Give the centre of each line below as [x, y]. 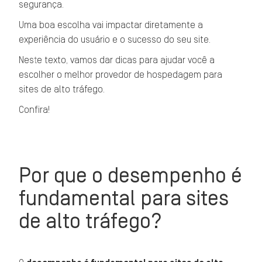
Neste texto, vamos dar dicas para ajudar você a [117, 60]
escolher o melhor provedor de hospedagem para [121, 75]
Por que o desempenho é [131, 176]
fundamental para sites [124, 199]
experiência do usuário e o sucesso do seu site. [115, 40]
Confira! [35, 110]
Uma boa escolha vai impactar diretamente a [111, 25]
